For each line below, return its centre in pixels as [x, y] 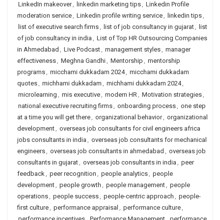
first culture [33, 207]
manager [178, 49]
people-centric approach [139, 196]
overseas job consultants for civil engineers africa [130, 128]
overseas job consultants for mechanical [149, 140]
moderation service [44, 15]
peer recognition [73, 174]
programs [31, 72]
